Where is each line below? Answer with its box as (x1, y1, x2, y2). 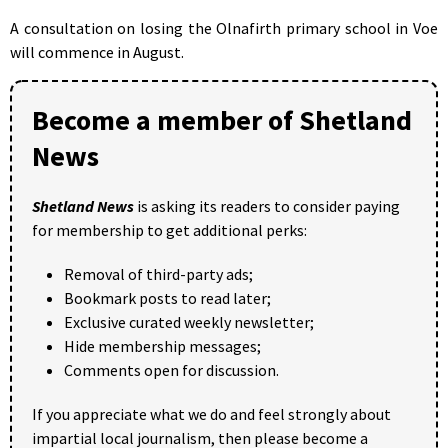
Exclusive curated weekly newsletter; (64, 311, 314, 332)
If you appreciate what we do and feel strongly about (32, 403, 391, 424)
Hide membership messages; (64, 335, 261, 356)
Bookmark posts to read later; (64, 287, 271, 308)
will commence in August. (10, 41, 184, 62)
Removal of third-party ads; (64, 263, 253, 284)
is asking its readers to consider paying (134, 195, 400, 216)
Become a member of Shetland (32, 101, 412, 138)
